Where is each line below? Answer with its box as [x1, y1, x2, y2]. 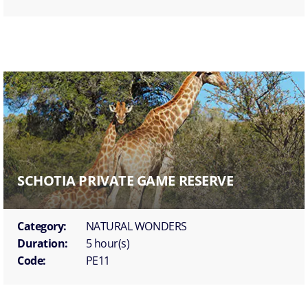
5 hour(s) [85, 235, 130, 251]
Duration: [17, 235, 68, 251]
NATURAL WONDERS [85, 218, 187, 234]
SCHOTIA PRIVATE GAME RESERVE [17, 170, 234, 190]
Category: [17, 218, 67, 234]
